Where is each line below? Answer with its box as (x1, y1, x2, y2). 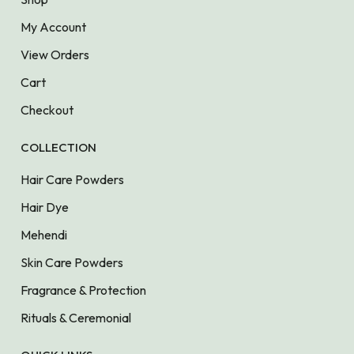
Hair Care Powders (21, 171, 124, 187)
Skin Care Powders (21, 254, 123, 270)
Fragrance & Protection (21, 281, 146, 298)
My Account (21, 18, 86, 35)
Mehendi (21, 226, 67, 243)
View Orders (21, 46, 89, 62)
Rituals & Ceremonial (21, 309, 131, 326)
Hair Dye (21, 198, 69, 215)
